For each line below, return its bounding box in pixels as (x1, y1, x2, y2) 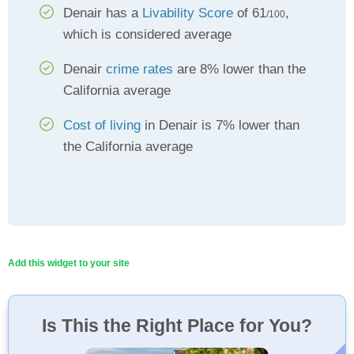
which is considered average (63, 27, 232, 42)
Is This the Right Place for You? (42, 315, 312, 336)
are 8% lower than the (173, 62, 306, 77)
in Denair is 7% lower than (141, 118, 299, 133)
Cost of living (63, 118, 141, 133)
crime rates (106, 62, 173, 77)
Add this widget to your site (8, 258, 130, 269)
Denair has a (63, 6, 142, 21)
